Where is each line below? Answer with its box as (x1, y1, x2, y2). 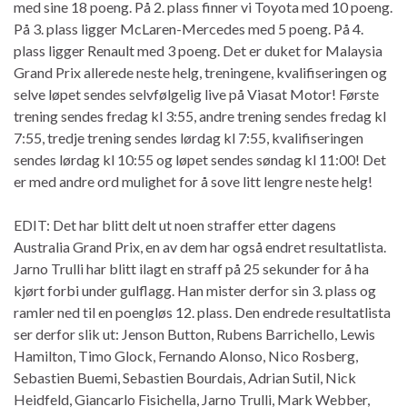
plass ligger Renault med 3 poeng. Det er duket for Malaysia (14, 41, 382, 59)
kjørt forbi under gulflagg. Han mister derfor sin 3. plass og (14, 281, 376, 299)
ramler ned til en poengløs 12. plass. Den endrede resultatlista (14, 303, 391, 321)
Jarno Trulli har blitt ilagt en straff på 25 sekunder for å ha (14, 259, 369, 277)
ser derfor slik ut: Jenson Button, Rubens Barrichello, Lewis (14, 324, 375, 342)
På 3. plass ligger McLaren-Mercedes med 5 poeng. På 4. (14, 19, 363, 37)
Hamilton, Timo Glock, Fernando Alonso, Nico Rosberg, (14, 346, 358, 364)
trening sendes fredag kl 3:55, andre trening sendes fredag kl (14, 106, 386, 124)
